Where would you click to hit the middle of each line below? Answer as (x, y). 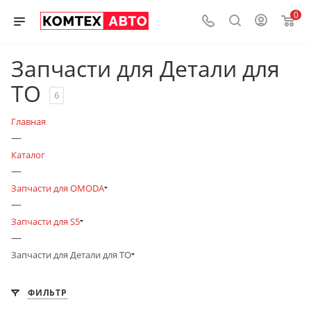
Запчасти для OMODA (58, 188)
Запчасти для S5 (45, 221)
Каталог (28, 155)
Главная (28, 121)
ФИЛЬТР (48, 293)
